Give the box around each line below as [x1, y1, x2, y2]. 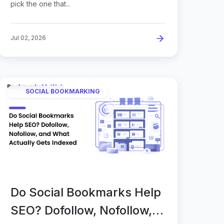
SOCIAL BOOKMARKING [25, 87, 100, 95]
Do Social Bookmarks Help [10, 184, 161, 199]
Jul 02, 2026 [10, 33, 46, 41]
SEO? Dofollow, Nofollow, [10, 202, 152, 217]
